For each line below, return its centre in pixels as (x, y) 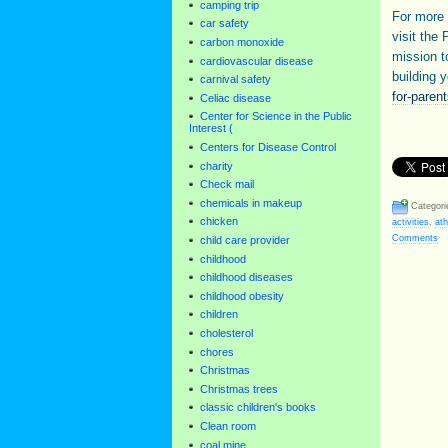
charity (216, 165)
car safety (224, 23)
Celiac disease (235, 97)
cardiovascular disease (256, 60)
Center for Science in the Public (276, 116)
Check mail (227, 184)
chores (217, 351)
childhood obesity (242, 295)
